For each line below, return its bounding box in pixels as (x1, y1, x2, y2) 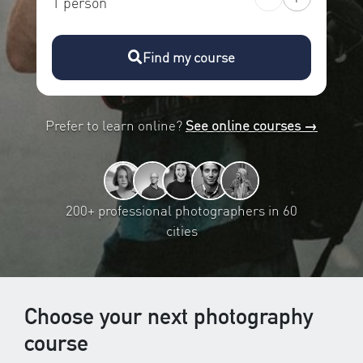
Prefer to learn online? (45, 117, 186, 135)
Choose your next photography (24, 302, 313, 329)
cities (165, 222, 198, 240)
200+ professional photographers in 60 (66, 202, 297, 220)
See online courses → (186, 117, 318, 135)
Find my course (143, 49, 235, 66)
